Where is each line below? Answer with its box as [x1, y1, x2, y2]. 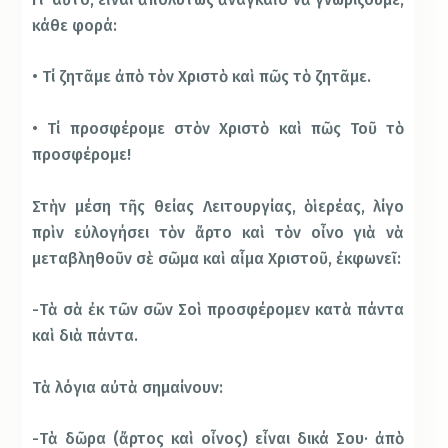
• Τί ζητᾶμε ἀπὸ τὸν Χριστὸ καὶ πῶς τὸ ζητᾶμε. [32, 67, 372, 87]
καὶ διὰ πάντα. [32, 326, 139, 346]
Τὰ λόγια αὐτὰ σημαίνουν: [32, 377, 224, 397]
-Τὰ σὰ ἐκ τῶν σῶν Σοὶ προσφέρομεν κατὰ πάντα [32, 300, 405, 320]
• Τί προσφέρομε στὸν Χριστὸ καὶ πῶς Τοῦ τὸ [32, 118, 405, 138]
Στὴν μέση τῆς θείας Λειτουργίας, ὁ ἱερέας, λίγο [32, 196, 405, 216]
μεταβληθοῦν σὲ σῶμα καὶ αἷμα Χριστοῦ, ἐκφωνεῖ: [32, 248, 402, 268]
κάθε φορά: [32, 15, 118, 35]
